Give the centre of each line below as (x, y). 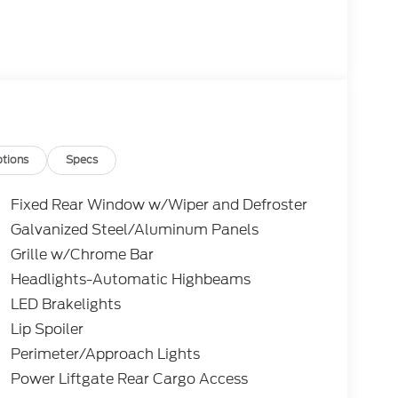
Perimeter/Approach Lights (105, 354)
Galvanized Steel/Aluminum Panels (134, 230)
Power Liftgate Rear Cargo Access (129, 379)
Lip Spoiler (47, 330)
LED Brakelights (65, 305)
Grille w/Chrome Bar (82, 255)
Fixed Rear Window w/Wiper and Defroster (159, 205)
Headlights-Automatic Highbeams (130, 280)
